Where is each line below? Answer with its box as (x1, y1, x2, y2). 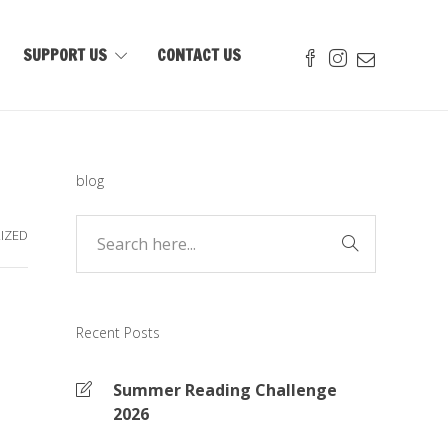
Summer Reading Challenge (113, 379, 337, 401)
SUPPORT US (23, 44, 108, 66)
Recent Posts (76, 323, 160, 342)
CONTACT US (157, 44, 242, 66)
